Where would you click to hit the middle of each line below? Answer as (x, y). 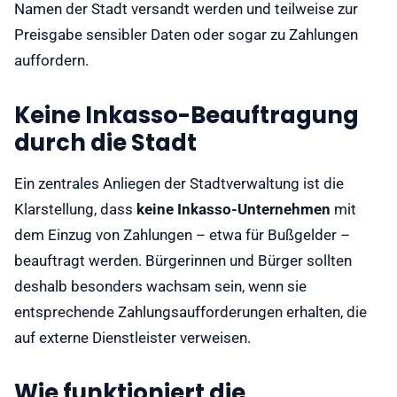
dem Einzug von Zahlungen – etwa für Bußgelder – (182, 235)
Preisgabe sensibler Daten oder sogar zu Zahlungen (186, 35)
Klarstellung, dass (75, 209)
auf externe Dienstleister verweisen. (132, 338)
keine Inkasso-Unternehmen (234, 209)
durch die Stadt (105, 143)
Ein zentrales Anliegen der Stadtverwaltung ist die (179, 183)
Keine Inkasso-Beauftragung (187, 115)
